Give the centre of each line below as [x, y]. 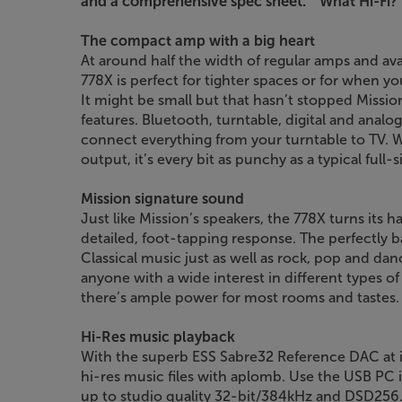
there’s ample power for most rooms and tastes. [240, 297]
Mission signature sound [162, 198]
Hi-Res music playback [158, 336]
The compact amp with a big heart [198, 40]
